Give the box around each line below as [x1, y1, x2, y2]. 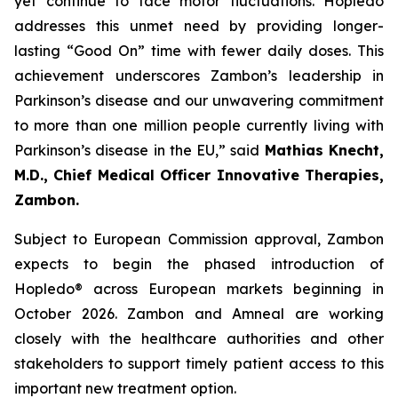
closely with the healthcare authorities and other [14, 330, 384, 347]
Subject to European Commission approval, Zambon [14, 230, 384, 248]
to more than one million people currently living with [14, 116, 384, 134]
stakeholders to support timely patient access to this [14, 354, 384, 372]
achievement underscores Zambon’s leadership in [14, 67, 384, 84]
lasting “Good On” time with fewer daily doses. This [14, 42, 384, 60]
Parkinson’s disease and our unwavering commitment [14, 92, 384, 109]
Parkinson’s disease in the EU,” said [14, 141, 265, 159]
